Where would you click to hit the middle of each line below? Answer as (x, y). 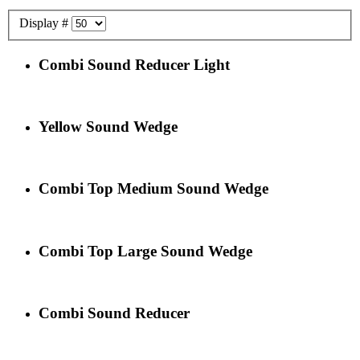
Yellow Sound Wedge (108, 127)
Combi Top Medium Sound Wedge (153, 189)
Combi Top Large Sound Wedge (145, 251)
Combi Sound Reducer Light (134, 64)
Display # (45, 22)
